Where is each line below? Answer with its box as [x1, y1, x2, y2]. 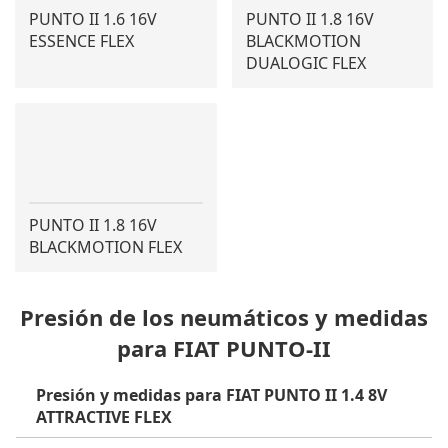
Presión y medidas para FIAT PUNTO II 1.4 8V [36, 384, 387, 406]
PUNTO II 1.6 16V [29, 8, 157, 30]
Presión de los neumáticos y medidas [20, 302, 428, 332]
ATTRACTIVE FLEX [36, 406, 172, 428]
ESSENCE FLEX [29, 30, 134, 52]
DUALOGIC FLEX [245, 52, 366, 74]
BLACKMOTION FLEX [29, 236, 182, 258]
